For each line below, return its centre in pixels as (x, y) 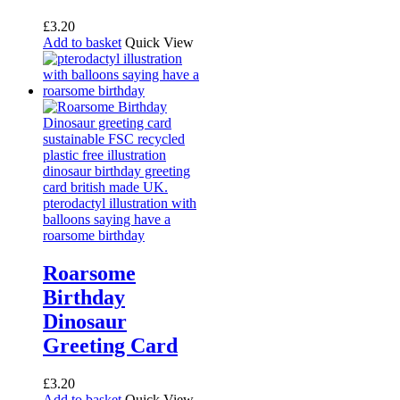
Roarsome (89, 274)
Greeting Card (110, 346)
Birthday (84, 298)
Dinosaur (85, 322)
